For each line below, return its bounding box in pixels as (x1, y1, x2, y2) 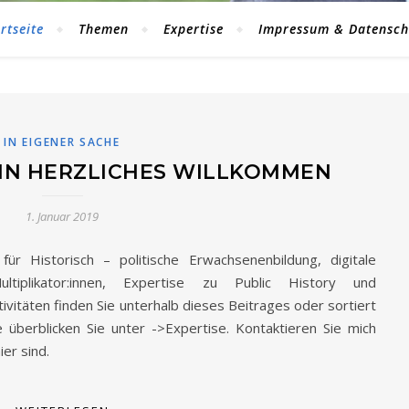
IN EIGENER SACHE (4, 134, 121, 150)
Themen (79, 20, 129, 37)
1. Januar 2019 (26, 208, 99, 225)
